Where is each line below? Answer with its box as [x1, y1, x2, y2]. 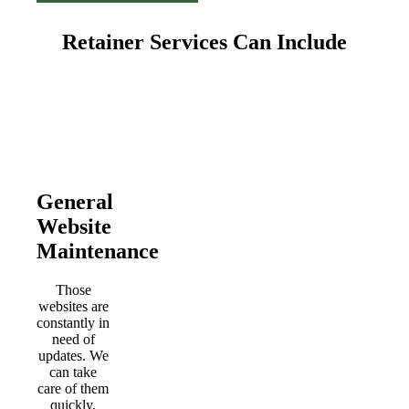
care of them [37, 380, 110, 396]
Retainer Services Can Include [62, 30, 347, 54]
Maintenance [37, 238, 159, 263]
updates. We [37, 347, 109, 363]
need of [51, 330, 95, 347]
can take [49, 363, 98, 380]
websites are [37, 298, 109, 314]
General [37, 189, 113, 214]
